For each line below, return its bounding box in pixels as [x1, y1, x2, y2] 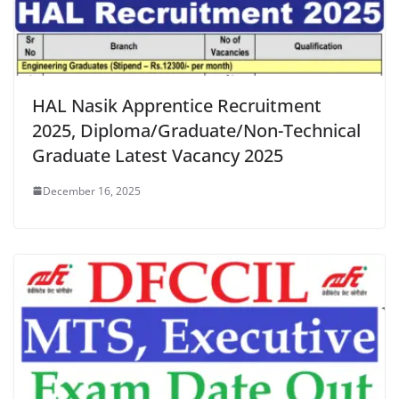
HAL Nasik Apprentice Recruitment [32, 93, 322, 118]
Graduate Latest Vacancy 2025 [32, 142, 283, 167]
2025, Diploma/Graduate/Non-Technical [32, 118, 361, 142]
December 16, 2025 [43, 183, 141, 199]
